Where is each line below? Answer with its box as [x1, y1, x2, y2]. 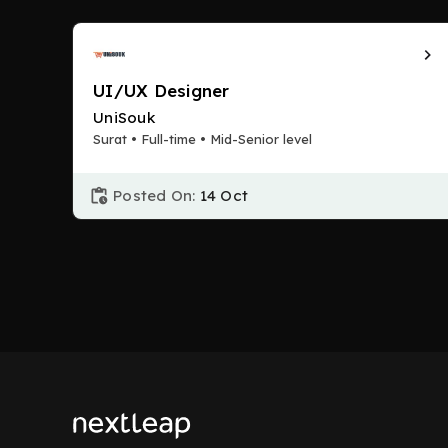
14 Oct [199, 186, 248, 205]
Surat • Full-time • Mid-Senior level [93, 131, 312, 147]
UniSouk [93, 108, 155, 127]
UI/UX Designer [93, 80, 230, 101]
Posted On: [113, 186, 196, 205]
